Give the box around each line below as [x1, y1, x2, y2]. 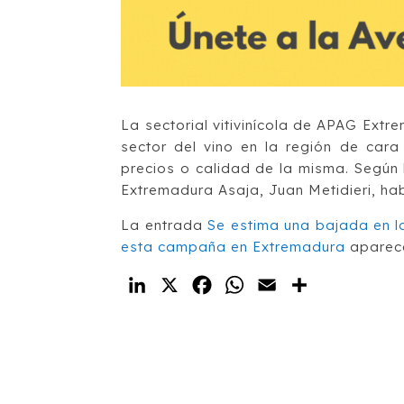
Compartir [312, 275, 390, 294]
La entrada [121, 216, 208, 234]
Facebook [215, 275, 292, 294]
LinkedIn [150, 275, 216, 294]
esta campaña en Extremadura [121, 237, 346, 255]
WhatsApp [247, 275, 326, 294]
